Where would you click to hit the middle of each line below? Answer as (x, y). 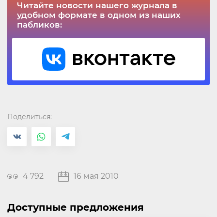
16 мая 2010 (96, 176)
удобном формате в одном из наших (99, 15)
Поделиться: (30, 116)
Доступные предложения (76, 207)
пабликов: (39, 24)
